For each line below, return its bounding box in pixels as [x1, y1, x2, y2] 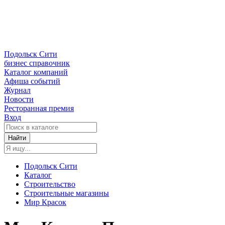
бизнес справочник [4, 59, 70, 68]
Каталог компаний [4, 68, 68, 77]
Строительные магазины [24, 189, 109, 198]
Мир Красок [24, 198, 66, 207]
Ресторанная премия [4, 104, 74, 113]
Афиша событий [4, 77, 60, 86]
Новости [4, 95, 34, 104]
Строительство [24, 180, 75, 189]
